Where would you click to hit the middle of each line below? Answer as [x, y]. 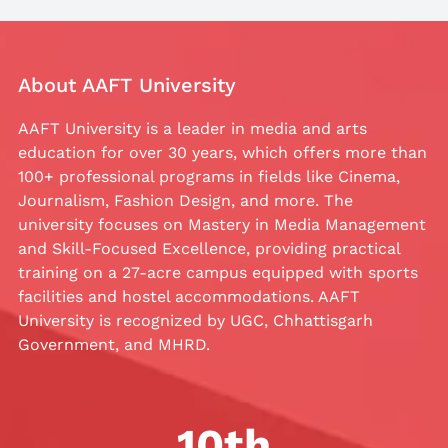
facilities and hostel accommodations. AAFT [189, 296]
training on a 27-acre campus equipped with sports [218, 272]
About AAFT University [127, 84]
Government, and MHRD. [114, 344]
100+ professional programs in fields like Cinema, [209, 176]
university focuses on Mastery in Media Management [222, 224]
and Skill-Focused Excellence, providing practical [209, 248]
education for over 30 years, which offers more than [222, 152]
